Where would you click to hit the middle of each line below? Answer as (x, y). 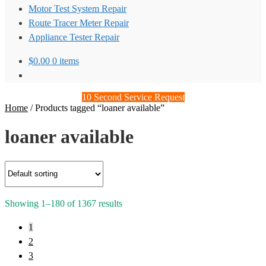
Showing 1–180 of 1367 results (64, 203)
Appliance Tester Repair (74, 37)
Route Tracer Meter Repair (79, 23)
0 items (66, 61)
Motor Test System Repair (77, 9)
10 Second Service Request (133, 97)
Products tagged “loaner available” (100, 108)
